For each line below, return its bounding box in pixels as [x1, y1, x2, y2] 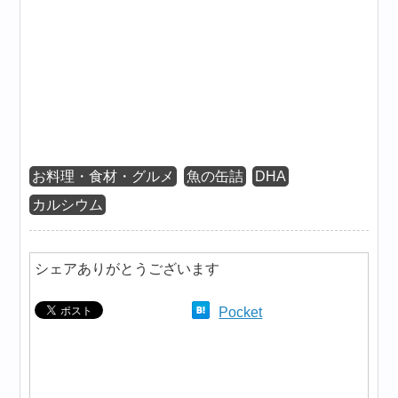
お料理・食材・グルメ [32, 169, 175, 185]
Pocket [219, 305, 263, 321]
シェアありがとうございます [35, 261, 220, 277]
